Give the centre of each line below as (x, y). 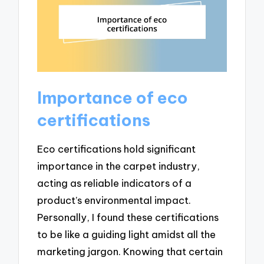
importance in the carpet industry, (119, 166)
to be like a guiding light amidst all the (127, 235)
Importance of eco (113, 97)
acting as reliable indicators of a (115, 183)
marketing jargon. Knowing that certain (130, 252)
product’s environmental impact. (114, 200)
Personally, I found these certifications (128, 217)
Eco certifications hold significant (117, 149)
